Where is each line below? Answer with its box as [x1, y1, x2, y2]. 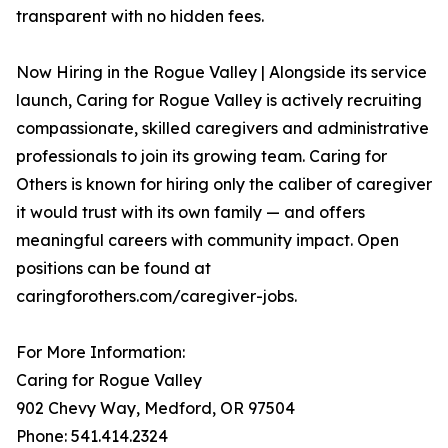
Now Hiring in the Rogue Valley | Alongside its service [16, 62, 427, 83]
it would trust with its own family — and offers [16, 202, 365, 223]
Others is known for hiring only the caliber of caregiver [16, 174, 432, 195]
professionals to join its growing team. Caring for [16, 146, 387, 167]
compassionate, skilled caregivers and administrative [16, 118, 429, 139]
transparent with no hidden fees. [16, 6, 264, 27]
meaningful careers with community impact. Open [16, 230, 399, 251]
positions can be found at [16, 258, 211, 279]
